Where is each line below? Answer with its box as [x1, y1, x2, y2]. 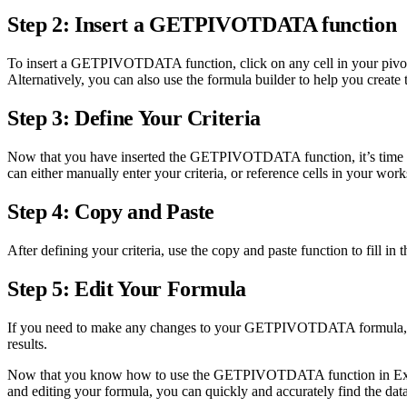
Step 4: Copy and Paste [7, 199, 215, 223]
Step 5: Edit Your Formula [7, 276, 246, 301]
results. [7, 335, 47, 352]
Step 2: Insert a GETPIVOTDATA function [7, 13, 397, 37]
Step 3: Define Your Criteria [7, 106, 261, 131]
